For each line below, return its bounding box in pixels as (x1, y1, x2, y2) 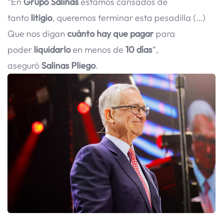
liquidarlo (34, 44, 71, 56)
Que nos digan (7, 28, 65, 40)
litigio (31, 12, 52, 24)
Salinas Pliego (41, 60, 96, 72)
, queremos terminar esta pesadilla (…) (52, 12, 206, 24)
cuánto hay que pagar (65, 28, 154, 40)
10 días (125, 44, 152, 56)
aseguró (7, 60, 41, 72)
